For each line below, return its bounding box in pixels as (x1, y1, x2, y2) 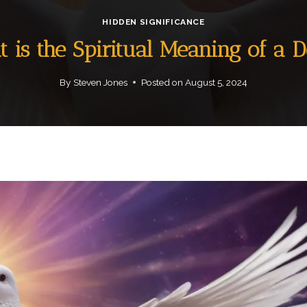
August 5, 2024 (184, 76, 247, 88)
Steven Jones (73, 76, 127, 88)
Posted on (140, 76, 183, 88)
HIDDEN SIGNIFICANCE (102, 17, 205, 27)
